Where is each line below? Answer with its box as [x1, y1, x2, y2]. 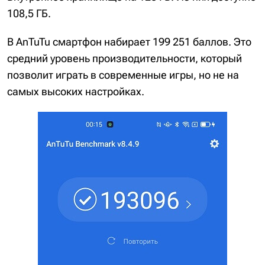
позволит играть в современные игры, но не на [7, 68, 239, 81]
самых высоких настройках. [7, 85, 144, 98]
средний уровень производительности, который [7, 51, 242, 64]
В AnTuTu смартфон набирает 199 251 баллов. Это [7, 35, 251, 48]
